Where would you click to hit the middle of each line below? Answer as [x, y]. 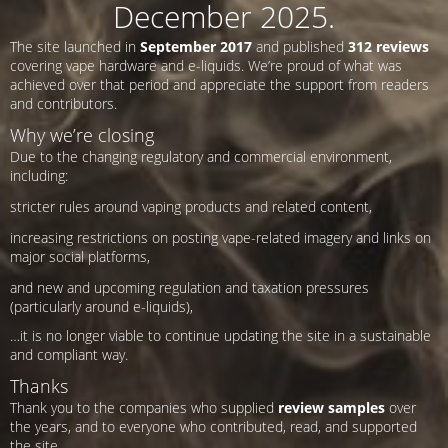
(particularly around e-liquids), [101, 307]
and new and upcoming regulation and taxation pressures [189, 288]
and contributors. [63, 104]
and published [300, 47]
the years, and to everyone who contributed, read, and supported [213, 427]
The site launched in [75, 47]
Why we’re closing [82, 135]
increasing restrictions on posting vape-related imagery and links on [220, 238]
